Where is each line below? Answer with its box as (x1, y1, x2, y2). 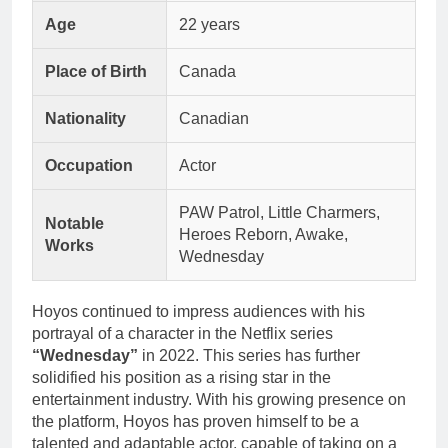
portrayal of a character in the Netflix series (32, 324, 333, 342)
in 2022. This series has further (138, 346, 360, 364)
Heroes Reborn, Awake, (179, 225, 348, 243)
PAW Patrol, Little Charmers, (179, 203, 380, 221)
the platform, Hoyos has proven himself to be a (32, 412, 359, 430)
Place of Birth (45, 62, 147, 80)
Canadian (179, 109, 249, 127)
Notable (45, 214, 104, 232)
